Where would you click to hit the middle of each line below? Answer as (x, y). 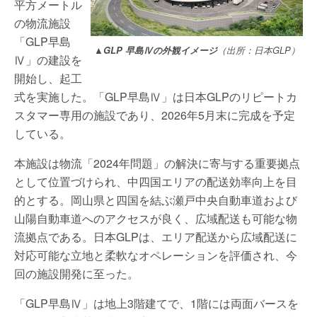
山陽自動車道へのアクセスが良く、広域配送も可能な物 (156, 218)
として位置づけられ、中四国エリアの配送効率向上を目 (156, 181)
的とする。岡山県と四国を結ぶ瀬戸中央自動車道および (156, 200)
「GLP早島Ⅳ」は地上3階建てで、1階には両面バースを (156, 303)
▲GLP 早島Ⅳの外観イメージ (155, 50)
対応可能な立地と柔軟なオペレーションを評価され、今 (156, 255)
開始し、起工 (48, 78)
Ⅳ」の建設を (48, 60)
